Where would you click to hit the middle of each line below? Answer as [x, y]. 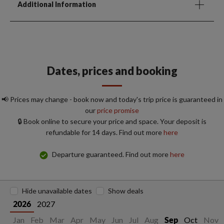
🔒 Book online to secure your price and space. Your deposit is [112, 121]
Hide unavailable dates [57, 191]
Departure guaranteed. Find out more [111, 154]
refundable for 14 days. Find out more [105, 132]
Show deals [126, 191]
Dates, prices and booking [112, 71]
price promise [118, 110]
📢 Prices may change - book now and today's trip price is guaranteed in [112, 99]
